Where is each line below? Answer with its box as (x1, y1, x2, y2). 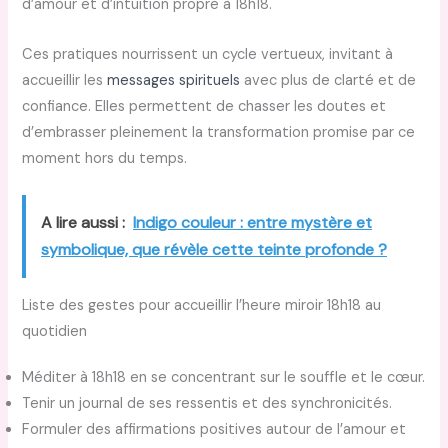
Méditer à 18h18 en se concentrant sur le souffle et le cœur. (22, 367, 426, 387)
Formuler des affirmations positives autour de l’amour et (22, 419, 407, 439)
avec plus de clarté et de (240, 70, 417, 90)
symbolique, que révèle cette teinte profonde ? (41, 238, 388, 260)
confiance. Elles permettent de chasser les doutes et (22, 96, 387, 116)
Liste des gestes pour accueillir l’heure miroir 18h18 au (22, 295, 382, 315)
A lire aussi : (41, 211, 126, 233)
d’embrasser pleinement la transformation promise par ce (22, 122, 416, 142)
